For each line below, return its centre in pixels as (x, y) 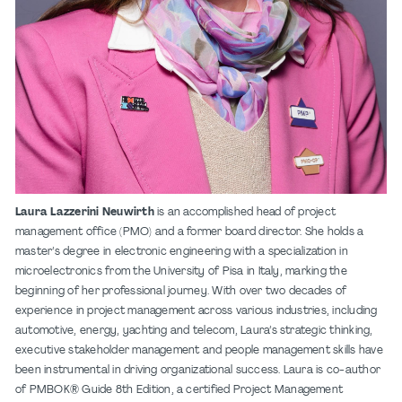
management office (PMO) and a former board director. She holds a (190, 232)
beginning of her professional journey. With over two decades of (181, 291)
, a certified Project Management (257, 390)
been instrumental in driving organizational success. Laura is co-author (198, 370)
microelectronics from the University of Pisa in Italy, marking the (181, 271)
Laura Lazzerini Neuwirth (85, 212)
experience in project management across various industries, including (197, 311)
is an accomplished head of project (245, 212)
